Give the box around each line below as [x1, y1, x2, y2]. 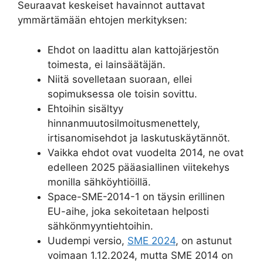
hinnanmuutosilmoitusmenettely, [48, 117, 200, 129]
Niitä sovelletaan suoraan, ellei [48, 73, 192, 85]
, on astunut [176, 234, 232, 247]
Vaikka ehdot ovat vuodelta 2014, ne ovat [48, 146, 244, 159]
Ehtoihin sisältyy [48, 102, 123, 114]
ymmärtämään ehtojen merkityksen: [18, 14, 187, 26]
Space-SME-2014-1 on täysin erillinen [48, 190, 225, 203]
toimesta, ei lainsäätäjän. [48, 58, 166, 70]
